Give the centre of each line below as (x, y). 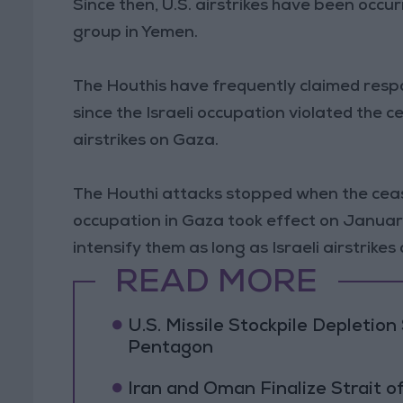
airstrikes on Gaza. (146, 141)
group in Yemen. (136, 33)
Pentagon (170, 349)
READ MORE (217, 286)
